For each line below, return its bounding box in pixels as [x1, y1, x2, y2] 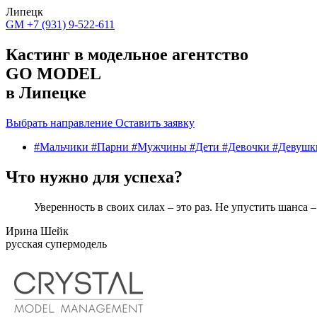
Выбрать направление [6, 116, 115, 129]
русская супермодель [6, 237, 107, 250]
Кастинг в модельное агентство [6, 45, 248, 64]
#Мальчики [34, 140, 91, 153]
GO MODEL [6, 64, 101, 83]
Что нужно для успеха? [6, 167, 183, 186]
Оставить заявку [115, 116, 195, 129]
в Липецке [6, 83, 86, 102]
